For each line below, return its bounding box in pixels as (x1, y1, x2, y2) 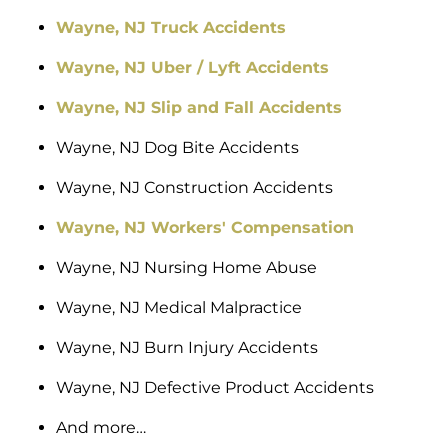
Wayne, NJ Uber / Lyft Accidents (56, 58, 329, 78)
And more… (56, 418, 146, 438)
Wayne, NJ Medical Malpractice (56, 298, 302, 318)
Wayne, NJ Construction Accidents (56, 178, 333, 198)
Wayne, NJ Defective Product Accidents (56, 378, 374, 398)
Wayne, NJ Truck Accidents (56, 18, 286, 38)
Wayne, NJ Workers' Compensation (56, 218, 354, 238)
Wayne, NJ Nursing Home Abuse (56, 258, 317, 278)
